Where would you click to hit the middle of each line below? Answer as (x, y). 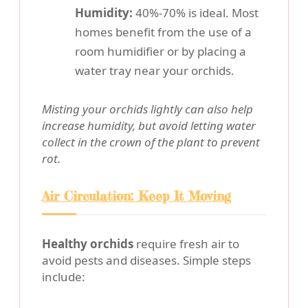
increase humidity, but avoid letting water (149, 126)
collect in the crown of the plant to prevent (151, 142)
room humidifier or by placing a (161, 52)
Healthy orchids (88, 244)
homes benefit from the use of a (163, 32)
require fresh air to (186, 244)
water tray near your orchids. (155, 71)
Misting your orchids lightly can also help (147, 109)
